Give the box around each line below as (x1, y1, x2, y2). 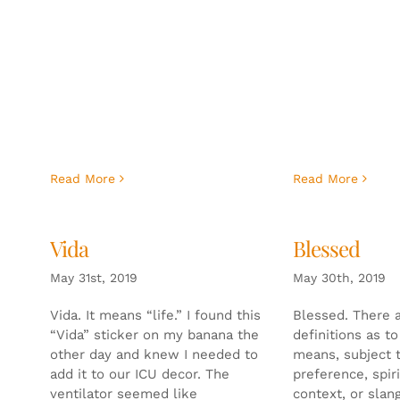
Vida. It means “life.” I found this (49, 306, 261, 323)
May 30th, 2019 (292, 270, 386, 285)
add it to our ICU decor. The (49, 365, 229, 382)
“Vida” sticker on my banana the (49, 326, 259, 343)
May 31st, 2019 (49, 270, 137, 285)
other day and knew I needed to (49, 346, 258, 362)
